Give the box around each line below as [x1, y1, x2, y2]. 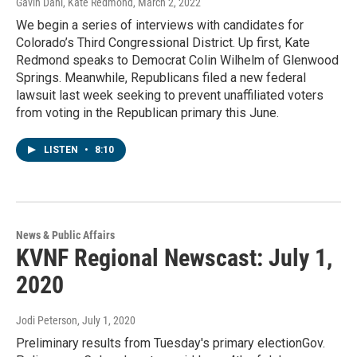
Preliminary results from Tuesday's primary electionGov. [16, 335, 325, 351]
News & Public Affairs [16, 229, 115, 242]
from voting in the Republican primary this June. [16, 105, 279, 121]
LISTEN [44, 144, 80, 156]
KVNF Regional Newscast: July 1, [16, 244, 332, 273]
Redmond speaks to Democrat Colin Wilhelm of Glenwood [16, 53, 339, 69]
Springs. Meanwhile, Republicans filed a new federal [16, 70, 306, 86]
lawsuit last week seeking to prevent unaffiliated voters [16, 88, 324, 104]
